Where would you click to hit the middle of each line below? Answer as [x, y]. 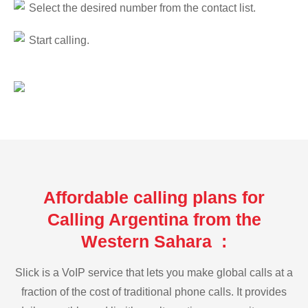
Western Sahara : [154, 241]
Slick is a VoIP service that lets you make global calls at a [154, 272]
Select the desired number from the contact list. [142, 8]
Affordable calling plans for [154, 197]
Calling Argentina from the [154, 219]
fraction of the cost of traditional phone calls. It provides [154, 291]
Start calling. [59, 41]
